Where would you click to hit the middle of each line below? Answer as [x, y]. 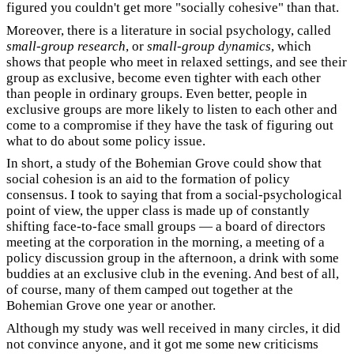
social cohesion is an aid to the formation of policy [148, 179]
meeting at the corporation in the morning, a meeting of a [166, 242]
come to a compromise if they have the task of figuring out [170, 125]
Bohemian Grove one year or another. [111, 305]
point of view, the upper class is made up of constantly [158, 211]
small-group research [66, 46]
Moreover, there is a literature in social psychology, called [169, 30]
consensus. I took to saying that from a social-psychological [174, 195]
